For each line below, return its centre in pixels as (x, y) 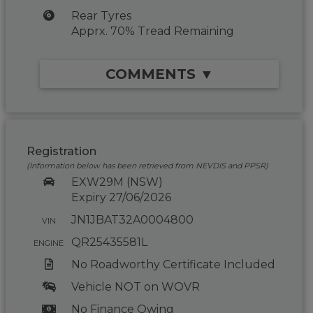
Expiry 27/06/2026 (121, 197)
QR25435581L (109, 242)
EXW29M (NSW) (117, 182)
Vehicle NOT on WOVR (135, 287)
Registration (62, 151)
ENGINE (49, 243)
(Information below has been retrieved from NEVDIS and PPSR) (148, 166)
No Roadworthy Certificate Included (173, 264)
